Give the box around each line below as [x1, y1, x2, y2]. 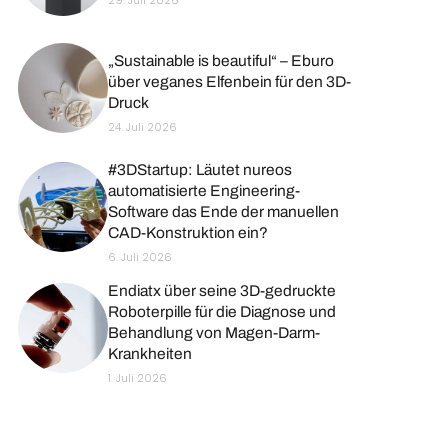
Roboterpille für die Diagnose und [107, 302, 336, 320]
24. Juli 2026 [107, 120, 177, 136]
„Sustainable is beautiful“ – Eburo [107, 52, 334, 70]
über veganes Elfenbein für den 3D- [107, 73, 351, 91]
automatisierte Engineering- [107, 181, 300, 199]
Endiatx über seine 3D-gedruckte [107, 281, 336, 299]
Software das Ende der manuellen [107, 202, 339, 220]
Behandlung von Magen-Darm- [107, 323, 320, 341]
